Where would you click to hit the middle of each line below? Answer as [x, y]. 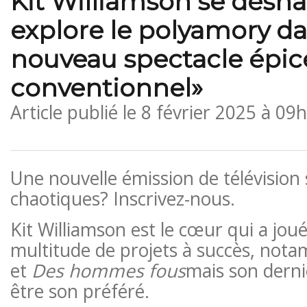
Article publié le [75, 112]
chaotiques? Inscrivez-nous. [122, 198]
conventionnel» [106, 87]
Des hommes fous [108, 270]
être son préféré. [79, 291]
